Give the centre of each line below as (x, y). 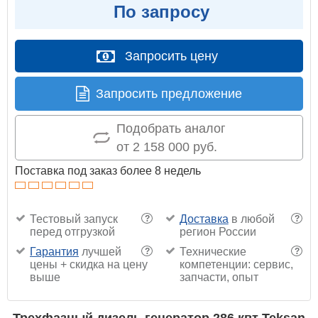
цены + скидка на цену (89, 264)
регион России (218, 231)
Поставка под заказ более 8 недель (108, 170)
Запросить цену (171, 56)
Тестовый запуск (74, 219)
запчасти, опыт (219, 277)
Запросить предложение (169, 93)
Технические (213, 251)
